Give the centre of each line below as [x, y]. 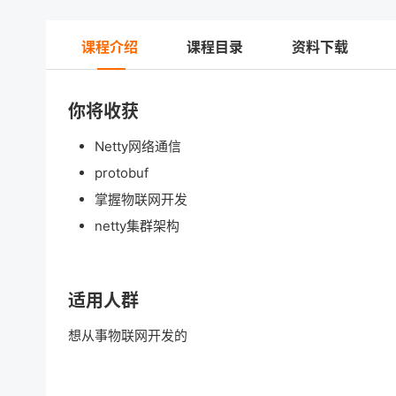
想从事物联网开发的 [128, 335]
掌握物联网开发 [141, 199]
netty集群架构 [137, 226]
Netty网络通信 [138, 146]
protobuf [122, 173]
